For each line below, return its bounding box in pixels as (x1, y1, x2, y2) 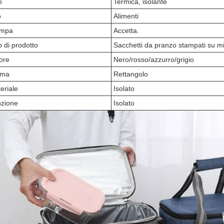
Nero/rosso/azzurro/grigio (113, 55, 194, 63)
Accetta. (113, 26, 139, 34)
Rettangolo (113, 70, 148, 78)
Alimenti (113, 12, 138, 20)
